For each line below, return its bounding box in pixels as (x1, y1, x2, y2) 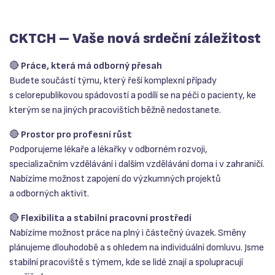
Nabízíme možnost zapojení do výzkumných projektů (9, 173, 221, 185)
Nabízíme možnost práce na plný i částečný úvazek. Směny (9, 227, 246, 239)
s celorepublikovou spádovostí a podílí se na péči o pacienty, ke (9, 90, 256, 102)
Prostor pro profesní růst (21, 129, 132, 141)
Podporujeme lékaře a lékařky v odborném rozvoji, (9, 144, 207, 156)
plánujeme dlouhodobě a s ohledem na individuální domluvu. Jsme (9, 242, 264, 254)
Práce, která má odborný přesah (21, 60, 162, 72)
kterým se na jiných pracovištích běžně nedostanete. (9, 104, 221, 117)
